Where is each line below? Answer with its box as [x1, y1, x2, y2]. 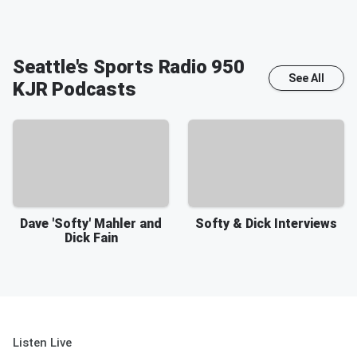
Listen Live [13, 335, 72, 351]
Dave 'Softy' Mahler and [20, 216, 162, 232]
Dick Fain [64, 230, 118, 246]
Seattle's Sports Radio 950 [13, 56, 245, 78]
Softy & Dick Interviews [195, 216, 337, 232]
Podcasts [47, 78, 136, 100]
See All [288, 72, 324, 84]
